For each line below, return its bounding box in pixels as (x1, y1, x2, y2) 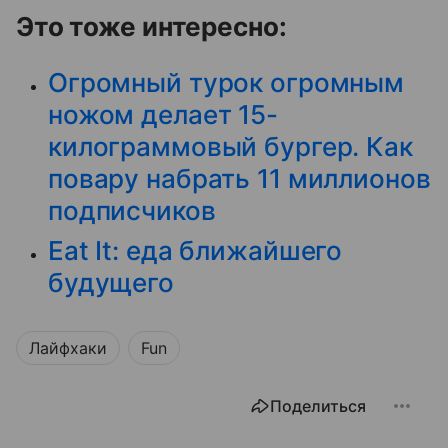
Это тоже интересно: (16, 10, 287, 42)
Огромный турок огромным (48, 66, 405, 98)
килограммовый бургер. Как (48, 130, 413, 162)
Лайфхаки (29, 337, 107, 358)
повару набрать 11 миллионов (48, 162, 431, 194)
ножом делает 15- (48, 98, 278, 130)
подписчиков (48, 194, 216, 226)
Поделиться (270, 395, 366, 416)
